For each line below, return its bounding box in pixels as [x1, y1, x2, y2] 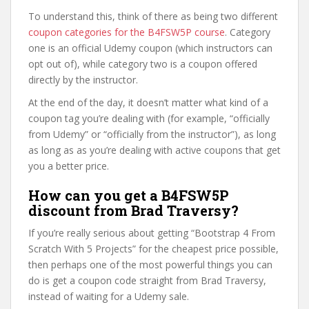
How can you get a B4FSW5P [28, 186, 229, 204]
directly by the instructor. [28, 73, 138, 86]
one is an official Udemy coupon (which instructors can [28, 41, 272, 54]
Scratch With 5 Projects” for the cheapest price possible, [28, 242, 279, 255]
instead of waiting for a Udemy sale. [28, 290, 189, 303]
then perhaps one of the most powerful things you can [28, 258, 272, 271]
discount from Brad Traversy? [28, 201, 239, 219]
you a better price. [28, 159, 109, 172]
